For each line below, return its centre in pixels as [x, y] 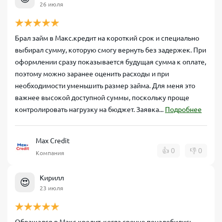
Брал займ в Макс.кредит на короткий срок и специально [107, 38]
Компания [50, 153]
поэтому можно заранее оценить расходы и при [92, 74]
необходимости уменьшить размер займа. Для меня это [105, 86]
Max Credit [53, 141]
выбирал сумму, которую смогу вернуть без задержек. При [111, 50]
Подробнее [183, 110]
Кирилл [52, 178]
